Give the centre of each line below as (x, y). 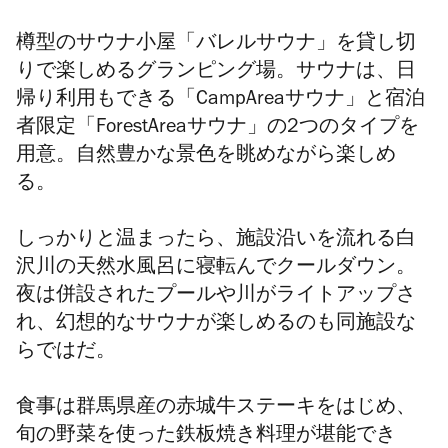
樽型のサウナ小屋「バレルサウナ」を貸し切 (216, 45)
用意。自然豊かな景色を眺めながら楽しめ (206, 157)
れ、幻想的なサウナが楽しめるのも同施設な (216, 325)
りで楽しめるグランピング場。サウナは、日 (216, 73)
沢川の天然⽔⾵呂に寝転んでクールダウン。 (216, 269)
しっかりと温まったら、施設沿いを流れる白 (216, 241)
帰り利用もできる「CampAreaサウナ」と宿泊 (220, 101)
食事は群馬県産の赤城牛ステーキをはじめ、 (216, 409)
